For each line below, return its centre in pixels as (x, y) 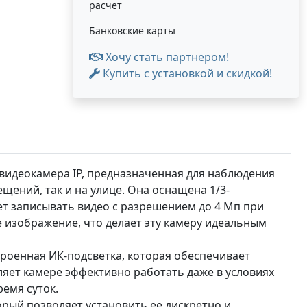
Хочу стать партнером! (166, 57)
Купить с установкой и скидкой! (186, 73)
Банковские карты (132, 30)
